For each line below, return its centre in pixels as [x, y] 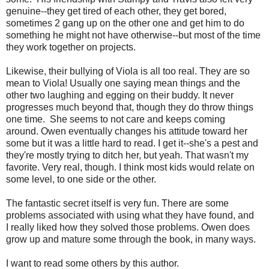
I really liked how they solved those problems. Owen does [128, 227]
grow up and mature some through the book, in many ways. [131, 239]
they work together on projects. [71, 47]
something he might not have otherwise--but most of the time [133, 35]
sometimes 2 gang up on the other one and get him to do [125, 23]
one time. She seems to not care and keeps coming [116, 119]
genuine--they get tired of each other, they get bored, [116, 11]
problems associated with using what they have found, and [130, 215]
